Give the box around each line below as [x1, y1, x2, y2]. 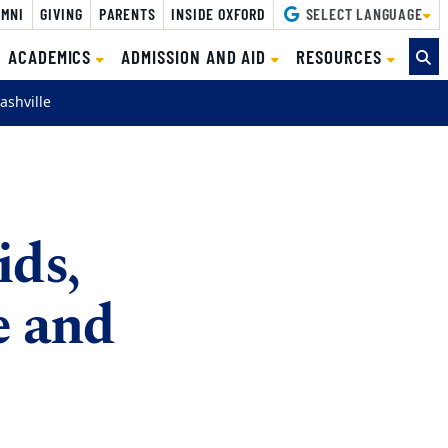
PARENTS [98, 3, 156, 23]
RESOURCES [296, 44, 387, 68]
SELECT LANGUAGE [301, 3, 423, 23]
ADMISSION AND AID [121, 44, 272, 68]
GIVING [40, 3, 83, 23]
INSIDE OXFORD [171, 3, 266, 23]
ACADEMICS [7, 44, 97, 68]
